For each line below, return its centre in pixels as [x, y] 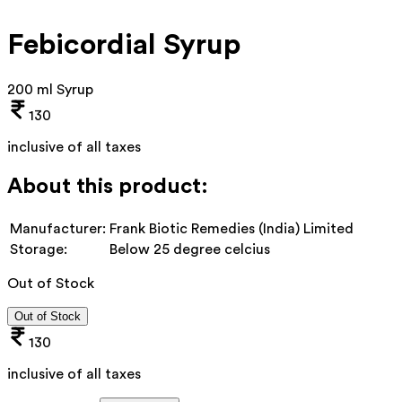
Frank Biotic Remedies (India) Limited [232, 228]
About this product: [108, 186]
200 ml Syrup [50, 89]
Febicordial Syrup [124, 45]
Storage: [39, 249]
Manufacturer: [58, 228]
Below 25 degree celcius [190, 249]
